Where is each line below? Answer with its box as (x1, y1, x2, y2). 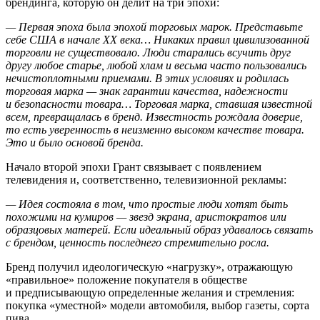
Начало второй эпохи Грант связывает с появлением (6, 160, 261, 173)
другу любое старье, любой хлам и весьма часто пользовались (6, 59, 306, 71)
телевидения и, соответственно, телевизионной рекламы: (6, 173, 286, 186)
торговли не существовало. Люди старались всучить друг (6, 46, 291, 59)
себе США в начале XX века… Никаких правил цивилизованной (6, 33, 309, 46)
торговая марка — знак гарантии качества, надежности (6, 84, 288, 97)
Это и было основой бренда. (6, 136, 144, 149)
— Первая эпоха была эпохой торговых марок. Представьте (6, 20, 303, 33)
